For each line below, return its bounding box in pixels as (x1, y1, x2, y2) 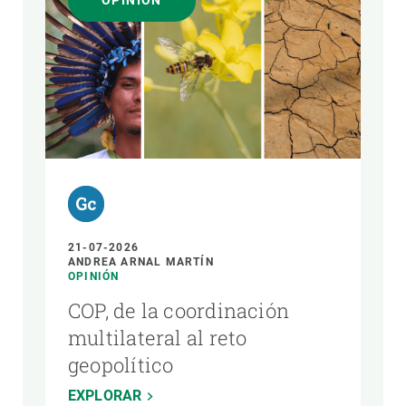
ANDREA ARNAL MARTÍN (68, 256, 214, 268)
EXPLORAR (68, 387, 142, 404)
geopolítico (68, 352, 174, 378)
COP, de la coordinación (68, 297, 290, 324)
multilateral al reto (68, 324, 247, 351)
